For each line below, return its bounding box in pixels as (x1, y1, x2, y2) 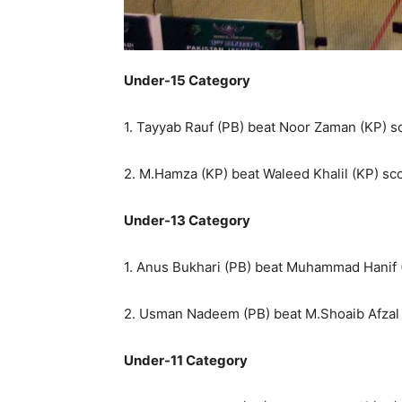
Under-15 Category (124, 71, 250, 89)
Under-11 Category (124, 351, 248, 369)
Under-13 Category (124, 211, 250, 229)
